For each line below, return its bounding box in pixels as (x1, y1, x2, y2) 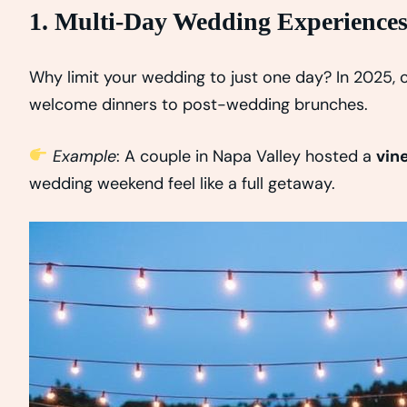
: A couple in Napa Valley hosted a (115, 144, 376, 167)
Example (52, 144, 116, 167)
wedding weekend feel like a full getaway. (29, 172, 335, 194)
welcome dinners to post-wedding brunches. (29, 93, 368, 115)
